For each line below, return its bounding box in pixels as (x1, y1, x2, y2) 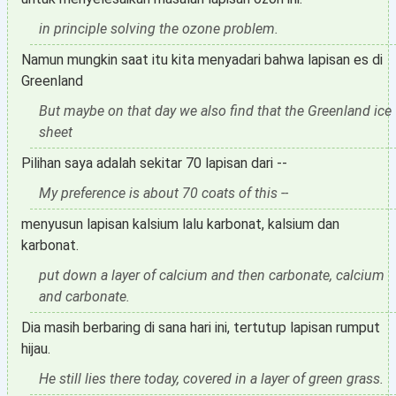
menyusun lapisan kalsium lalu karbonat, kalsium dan (21, 216, 339, 232)
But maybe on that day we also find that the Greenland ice (39, 103, 392, 119)
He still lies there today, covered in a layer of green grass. (39, 370, 384, 387)
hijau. (21, 340, 50, 357)
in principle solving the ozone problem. (39, 20, 278, 37)
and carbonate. (39, 288, 130, 305)
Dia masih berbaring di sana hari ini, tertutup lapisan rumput (21, 319, 380, 336)
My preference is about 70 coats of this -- (39, 185, 288, 202)
